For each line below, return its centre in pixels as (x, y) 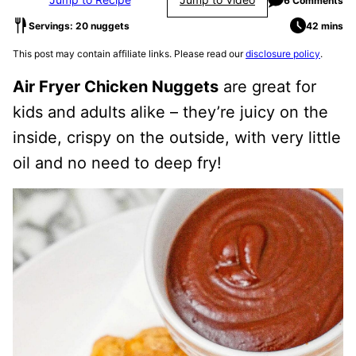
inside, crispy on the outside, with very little (177, 137)
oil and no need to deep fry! (117, 163)
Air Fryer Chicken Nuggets (116, 87)
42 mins (325, 25)
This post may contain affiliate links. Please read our (129, 54)
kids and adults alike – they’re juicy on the (170, 112)
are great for (267, 87)
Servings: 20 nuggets (79, 25)
